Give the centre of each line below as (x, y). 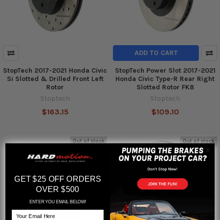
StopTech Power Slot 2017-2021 (165, 70)
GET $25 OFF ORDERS (58, 179)
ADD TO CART (156, 53)
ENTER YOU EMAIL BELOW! (58, 202)
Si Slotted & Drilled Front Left (55, 79)
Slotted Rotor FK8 (165, 87)
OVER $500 (58, 189)
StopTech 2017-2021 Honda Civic (55, 70)
